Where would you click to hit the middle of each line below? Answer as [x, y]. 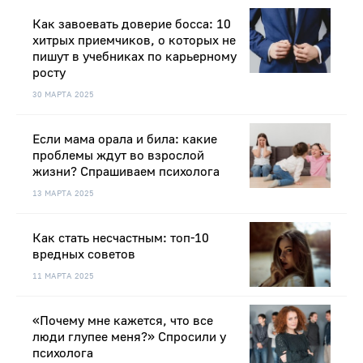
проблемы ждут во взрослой [118, 156]
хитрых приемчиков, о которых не [134, 41]
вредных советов [84, 255]
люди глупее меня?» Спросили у [129, 337]
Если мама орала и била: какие [125, 140]
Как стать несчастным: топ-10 [121, 239]
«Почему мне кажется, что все [123, 321]
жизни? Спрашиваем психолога [126, 172]
